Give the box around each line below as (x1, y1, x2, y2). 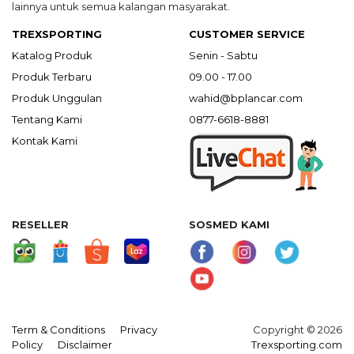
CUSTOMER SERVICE (189, 28, 305, 41)
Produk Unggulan (12, 92, 102, 105)
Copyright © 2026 (253, 323, 342, 337)
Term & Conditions (12, 323, 105, 337)
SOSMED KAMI (189, 218, 269, 232)
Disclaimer (58, 338, 112, 352)
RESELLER (12, 218, 69, 232)
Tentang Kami (12, 113, 82, 126)
